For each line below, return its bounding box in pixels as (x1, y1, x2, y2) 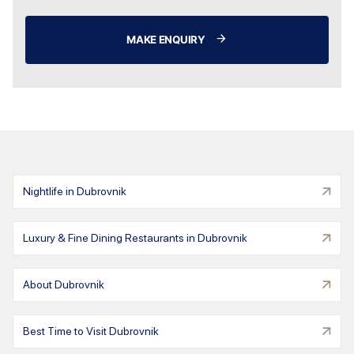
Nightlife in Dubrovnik (23, 185, 126, 198)
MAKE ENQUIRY (126, 33, 205, 47)
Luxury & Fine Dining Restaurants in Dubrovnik (23, 232, 247, 245)
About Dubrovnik (23, 278, 104, 292)
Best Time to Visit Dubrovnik (23, 325, 159, 338)
